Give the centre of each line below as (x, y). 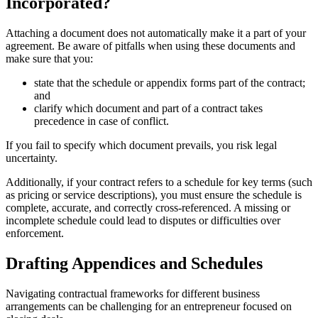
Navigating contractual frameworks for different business (133, 293)
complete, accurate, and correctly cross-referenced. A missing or (148, 207)
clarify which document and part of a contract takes (148, 108)
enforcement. (35, 233)
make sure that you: (51, 58)
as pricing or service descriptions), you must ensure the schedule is (154, 194)
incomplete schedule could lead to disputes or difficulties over (143, 220)
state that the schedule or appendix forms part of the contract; (170, 82)
